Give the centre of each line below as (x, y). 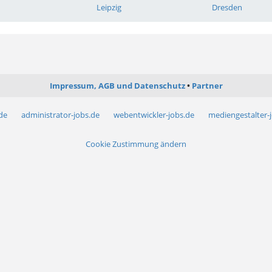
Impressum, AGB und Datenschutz (117, 86)
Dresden (227, 8)
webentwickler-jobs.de (154, 115)
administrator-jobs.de (60, 115)
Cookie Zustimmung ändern (136, 144)
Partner (207, 86)
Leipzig (109, 8)
